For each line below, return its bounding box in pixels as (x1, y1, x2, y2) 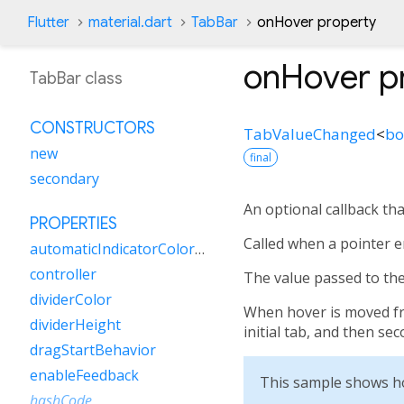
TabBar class (30, 69, 123, 88)
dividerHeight (30, 315, 121, 335)
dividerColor (30, 289, 112, 309)
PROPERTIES (30, 214, 117, 234)
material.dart (88, 14, 172, 32)
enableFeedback (30, 365, 139, 385)
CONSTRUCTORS (30, 118, 155, 138)
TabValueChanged (243, 123, 376, 144)
